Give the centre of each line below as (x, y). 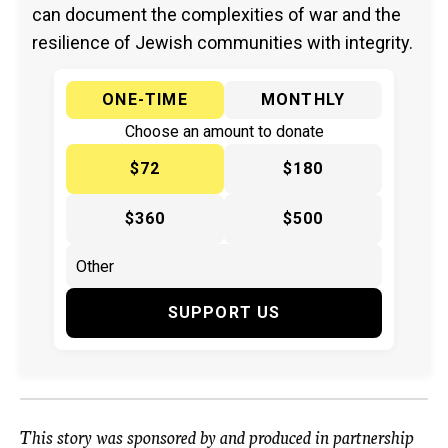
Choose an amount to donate (224, 132)
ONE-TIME (145, 100)
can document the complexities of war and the (216, 15)
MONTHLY (303, 100)
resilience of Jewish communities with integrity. (222, 43)
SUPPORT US (224, 313)
